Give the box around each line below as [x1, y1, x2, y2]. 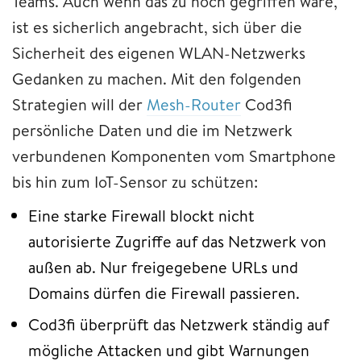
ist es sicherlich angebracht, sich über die [12, 15, 302, 38]
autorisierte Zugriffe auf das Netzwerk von [28, 230, 326, 252]
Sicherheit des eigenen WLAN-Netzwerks [12, 41, 305, 64]
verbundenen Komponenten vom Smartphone [12, 144, 336, 167]
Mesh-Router [147, 93, 241, 115]
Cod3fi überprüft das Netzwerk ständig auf [28, 313, 329, 335]
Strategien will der [12, 93, 147, 115]
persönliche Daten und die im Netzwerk [12, 118, 293, 141]
